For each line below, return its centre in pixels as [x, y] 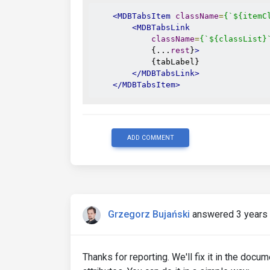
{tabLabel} [146, 62]
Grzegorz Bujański [149, 215]
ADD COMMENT [150, 138]
